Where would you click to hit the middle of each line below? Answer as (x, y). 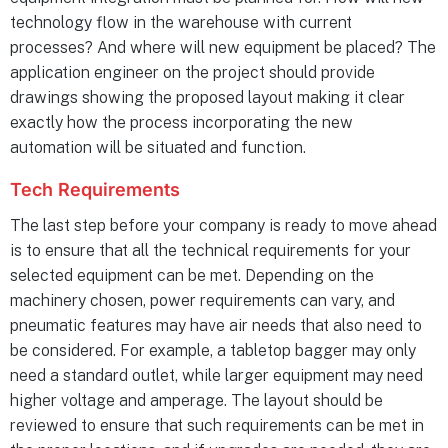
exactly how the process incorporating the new (181, 123)
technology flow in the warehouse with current (181, 23)
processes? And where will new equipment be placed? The (223, 48)
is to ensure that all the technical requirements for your (210, 251)
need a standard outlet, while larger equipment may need (216, 376)
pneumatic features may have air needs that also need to (216, 326)
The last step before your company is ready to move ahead (223, 226)
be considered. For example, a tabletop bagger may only (213, 351)
